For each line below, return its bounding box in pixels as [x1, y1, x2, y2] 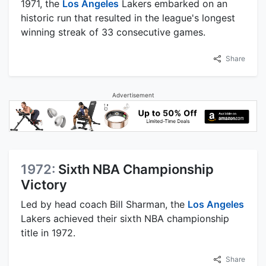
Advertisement [112, 91, 154, 99]
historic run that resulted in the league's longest [21, 11, 235, 24]
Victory [21, 177, 67, 193]
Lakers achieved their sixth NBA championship [21, 213, 229, 225]
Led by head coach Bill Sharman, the [21, 198, 188, 211]
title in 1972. [21, 227, 75, 239]
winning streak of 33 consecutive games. [21, 26, 205, 38]
